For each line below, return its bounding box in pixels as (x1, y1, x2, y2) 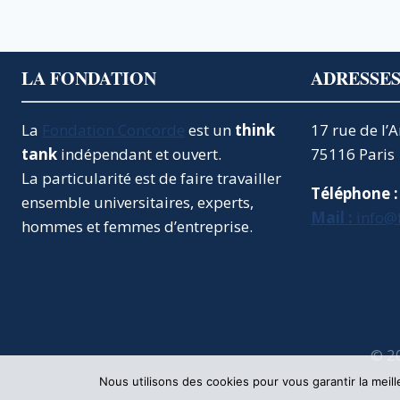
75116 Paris (311, 144, 395, 164)
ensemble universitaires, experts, (21, 192, 254, 212)
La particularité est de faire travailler (21, 168, 281, 188)
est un (185, 120, 235, 140)
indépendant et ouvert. (57, 144, 221, 164)
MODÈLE (162, 58, 215, 76)
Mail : (311, 207, 353, 228)
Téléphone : (311, 183, 398, 204)
